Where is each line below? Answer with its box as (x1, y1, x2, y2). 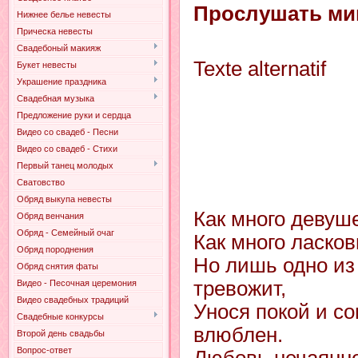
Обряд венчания (17, 211, 84, 221)
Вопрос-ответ (17, 345, 72, 355)
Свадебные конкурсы (17, 312, 104, 321)
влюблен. (193, 324, 283, 346)
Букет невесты (17, 60, 77, 70)
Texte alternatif (193, 57, 326, 80)
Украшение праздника (17, 77, 106, 86)
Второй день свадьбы (17, 328, 105, 338)
